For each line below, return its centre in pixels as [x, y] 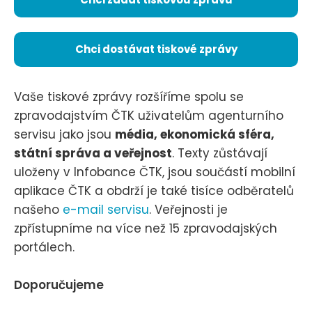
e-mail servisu [106, 209]
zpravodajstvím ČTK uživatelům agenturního [149, 115]
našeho [38, 209]
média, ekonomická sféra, [195, 134]
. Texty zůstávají [220, 153]
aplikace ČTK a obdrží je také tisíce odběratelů [154, 190]
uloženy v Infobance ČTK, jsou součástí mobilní [155, 172]
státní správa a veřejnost [93, 153]
